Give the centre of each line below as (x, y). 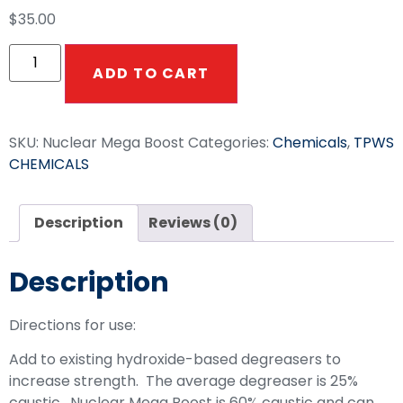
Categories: (230, 142)
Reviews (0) (193, 222)
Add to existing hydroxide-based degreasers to (175, 360)
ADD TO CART (151, 73)
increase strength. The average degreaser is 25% (184, 381)
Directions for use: (72, 325)
